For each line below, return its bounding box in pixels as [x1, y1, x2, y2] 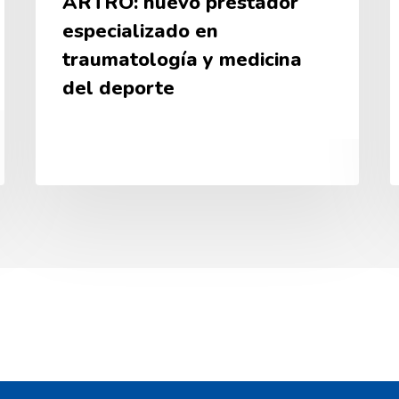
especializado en [62, 18, 219, 45]
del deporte [62, 75, 175, 102]
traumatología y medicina [62, 46, 303, 74]
